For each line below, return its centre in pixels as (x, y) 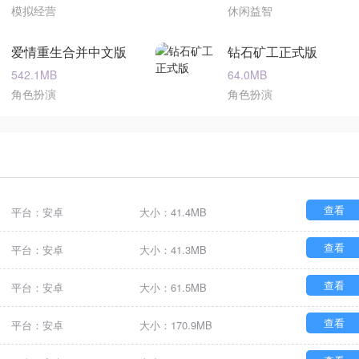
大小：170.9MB (176, 325)
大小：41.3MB (173, 250)
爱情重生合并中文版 (69, 52)
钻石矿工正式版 (272, 52)
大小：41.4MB (173, 212)
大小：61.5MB (173, 287)
